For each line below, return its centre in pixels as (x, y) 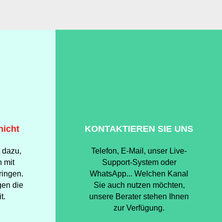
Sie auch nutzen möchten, (139, 185)
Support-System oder (139, 162)
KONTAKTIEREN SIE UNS (139, 129)
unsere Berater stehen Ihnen (139, 196)
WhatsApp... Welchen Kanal (139, 174)
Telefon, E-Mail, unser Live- (139, 151)
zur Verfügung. (139, 208)
